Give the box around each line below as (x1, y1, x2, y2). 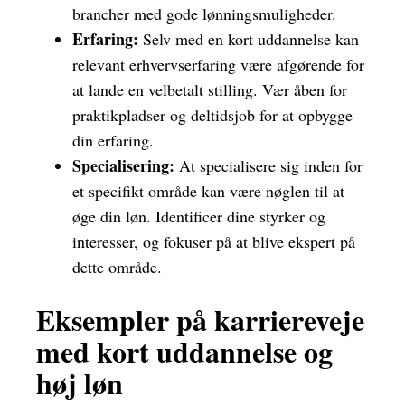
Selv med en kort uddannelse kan (138, 28, 359, 51)
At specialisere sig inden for (174, 155, 363, 177)
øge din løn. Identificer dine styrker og (72, 205, 325, 228)
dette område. (72, 256, 162, 278)
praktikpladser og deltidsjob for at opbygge (72, 104, 353, 127)
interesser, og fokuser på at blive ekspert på (72, 231, 355, 253)
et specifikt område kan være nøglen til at (72, 180, 344, 202)
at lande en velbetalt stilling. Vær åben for (72, 79, 347, 101)
